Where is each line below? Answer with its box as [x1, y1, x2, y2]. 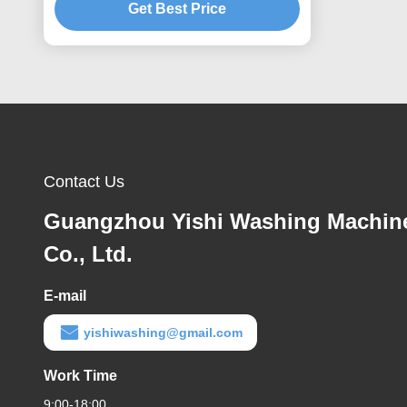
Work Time [44, 368, 117, 383]
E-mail [44, 288, 86, 303]
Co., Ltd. [44, 242, 133, 266]
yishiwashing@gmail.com [84, 325, 243, 340]
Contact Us [44, 173, 124, 191]
